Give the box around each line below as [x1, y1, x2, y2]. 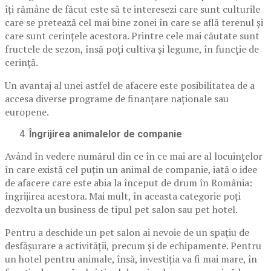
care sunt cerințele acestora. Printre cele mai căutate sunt [5, 28, 260, 42]
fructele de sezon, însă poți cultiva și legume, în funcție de [5, 42, 259, 56]
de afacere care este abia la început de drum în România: [5, 175, 252, 189]
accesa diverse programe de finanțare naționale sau [5, 91, 229, 105]
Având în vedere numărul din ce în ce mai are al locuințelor [5, 149, 263, 163]
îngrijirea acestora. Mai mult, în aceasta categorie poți [5, 189, 241, 203]
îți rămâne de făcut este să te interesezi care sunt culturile [5, 2, 260, 16]
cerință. [5, 55, 38, 69]
